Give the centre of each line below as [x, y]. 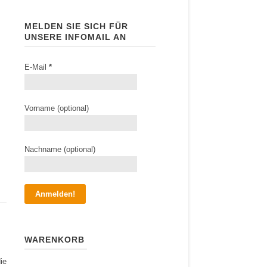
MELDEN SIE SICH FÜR [76, 26]
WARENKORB [55, 240]
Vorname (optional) [57, 108]
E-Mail [37, 67]
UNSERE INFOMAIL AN [75, 37]
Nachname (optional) [60, 149]
